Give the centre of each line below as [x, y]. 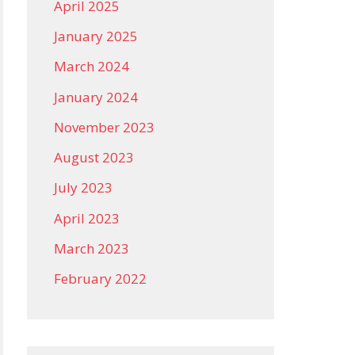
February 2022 [100, 279]
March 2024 [92, 67]
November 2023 [104, 127]
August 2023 [94, 157]
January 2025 [96, 36]
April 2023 [87, 218]
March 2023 [92, 248]
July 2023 [83, 188]
